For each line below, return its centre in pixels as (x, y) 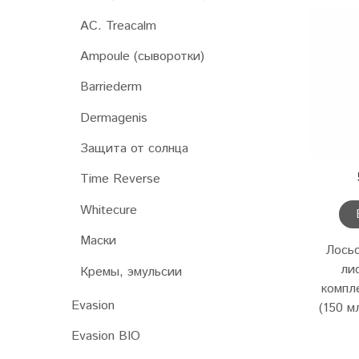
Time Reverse (120, 179)
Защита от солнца (134, 149)
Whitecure (109, 210)
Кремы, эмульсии (131, 272)
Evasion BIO (106, 337)
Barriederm (111, 87)
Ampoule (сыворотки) (142, 56)
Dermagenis (114, 118)
